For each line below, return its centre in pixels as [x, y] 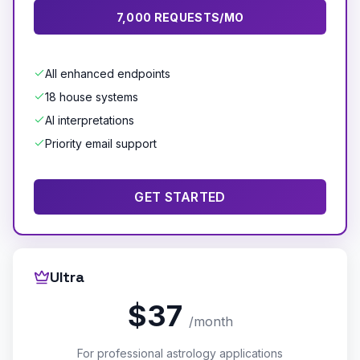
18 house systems [92, 96]
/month [211, 321]
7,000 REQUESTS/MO [180, 17]
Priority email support [101, 143]
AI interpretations [90, 120]
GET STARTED [180, 196]
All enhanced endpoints [108, 73]
